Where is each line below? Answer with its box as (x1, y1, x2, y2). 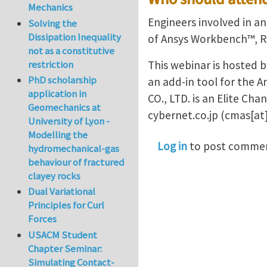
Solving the (28, 16, 77, 30)
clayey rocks (28, 169, 81, 183)
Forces (28, 212, 57, 226)
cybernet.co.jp (148, 108, 218, 123)
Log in (157, 139, 187, 154)
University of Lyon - (28, 114, 110, 128)
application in (28, 87, 87, 101)
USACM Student (28, 228, 98, 241)
